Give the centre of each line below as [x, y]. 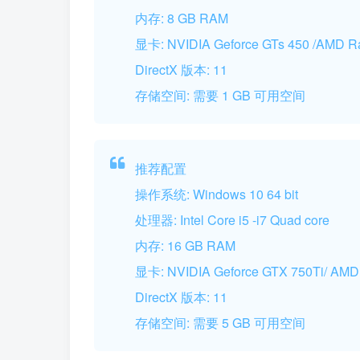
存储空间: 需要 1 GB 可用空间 [221, 96]
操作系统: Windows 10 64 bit [217, 194]
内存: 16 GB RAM [186, 245]
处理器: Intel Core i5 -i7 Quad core [233, 219]
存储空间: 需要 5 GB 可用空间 [221, 322]
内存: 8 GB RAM [182, 18]
